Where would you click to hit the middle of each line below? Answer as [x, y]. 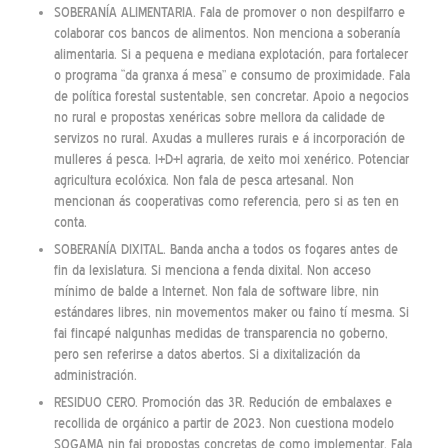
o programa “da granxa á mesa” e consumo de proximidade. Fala [231, 75]
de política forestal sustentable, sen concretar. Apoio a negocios [231, 96]
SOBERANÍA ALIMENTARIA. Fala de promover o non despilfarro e [229, 12]
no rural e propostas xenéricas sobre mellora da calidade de [219, 117]
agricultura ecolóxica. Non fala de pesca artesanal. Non [203, 180]
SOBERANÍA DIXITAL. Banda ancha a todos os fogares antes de [225, 249]
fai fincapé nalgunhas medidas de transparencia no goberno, [220, 333]
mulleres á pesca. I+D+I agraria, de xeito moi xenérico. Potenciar [231, 159]
